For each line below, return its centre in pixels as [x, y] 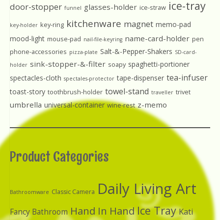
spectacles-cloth [36, 78]
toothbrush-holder [75, 92]
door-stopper [36, 7]
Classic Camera [73, 192]
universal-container [74, 105]
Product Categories [59, 157]
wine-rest [121, 105]
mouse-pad [64, 39]
